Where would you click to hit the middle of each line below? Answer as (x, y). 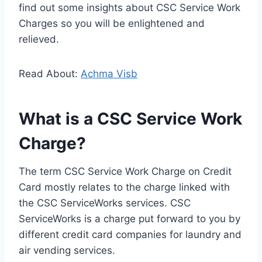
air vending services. (67, 251)
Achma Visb (109, 74)
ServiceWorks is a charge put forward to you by (130, 219)
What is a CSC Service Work (130, 119)
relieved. (39, 39)
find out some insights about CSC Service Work (130, 8)
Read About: (50, 74)
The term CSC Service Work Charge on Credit (125, 172)
